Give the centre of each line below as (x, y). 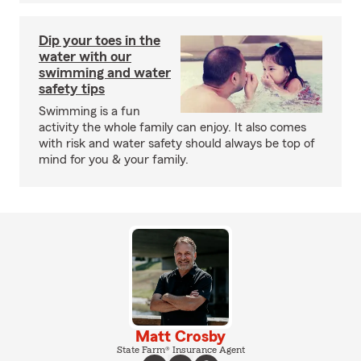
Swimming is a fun (89, 111)
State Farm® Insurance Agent (180, 350)
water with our (85, 56)
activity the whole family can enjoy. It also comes (172, 127)
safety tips (72, 89)
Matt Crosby (180, 337)
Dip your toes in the (100, 40)
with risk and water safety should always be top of (177, 143)
